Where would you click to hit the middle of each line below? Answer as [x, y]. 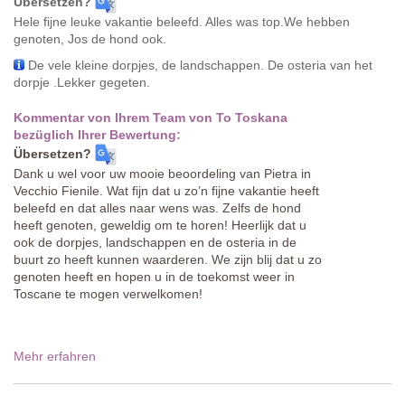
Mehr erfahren [55, 356]
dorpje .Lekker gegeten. [82, 82]
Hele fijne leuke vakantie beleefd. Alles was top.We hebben [182, 21]
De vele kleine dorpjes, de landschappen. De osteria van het [200, 65]
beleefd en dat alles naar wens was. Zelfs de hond [157, 207]
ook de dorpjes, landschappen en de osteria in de [155, 242]
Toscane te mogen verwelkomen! [108, 293]
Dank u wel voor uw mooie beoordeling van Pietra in [162, 173]
